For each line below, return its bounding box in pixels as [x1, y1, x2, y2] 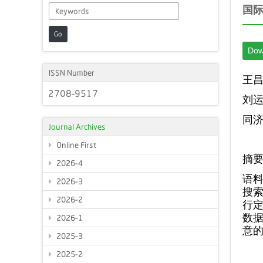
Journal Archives [49, 122, 106, 131]
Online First [55, 140, 96, 150]
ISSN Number [49, 68, 95, 77]
